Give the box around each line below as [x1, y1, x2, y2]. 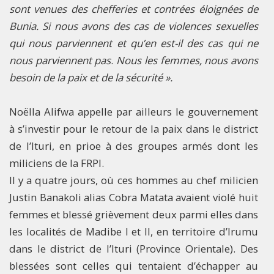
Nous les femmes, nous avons [116, 53, 258, 68]
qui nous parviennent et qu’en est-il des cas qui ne [9, 36, 258, 51]
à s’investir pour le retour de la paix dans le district [9, 122, 258, 136]
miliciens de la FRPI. [9, 156, 104, 171]
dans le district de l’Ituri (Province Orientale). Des [9, 242, 258, 256]
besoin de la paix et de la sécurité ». [9, 70, 175, 85]
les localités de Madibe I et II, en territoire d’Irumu [9, 224, 258, 239]
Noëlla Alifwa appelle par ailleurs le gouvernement [9, 105, 258, 119]
